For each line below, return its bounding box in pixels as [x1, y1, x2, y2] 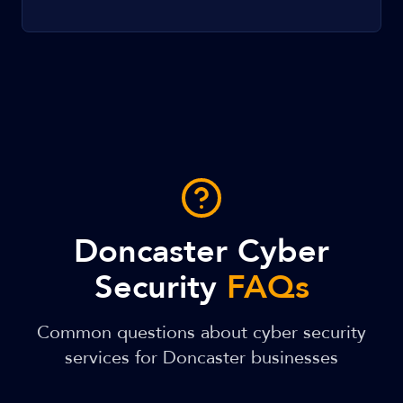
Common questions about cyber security [37, 320, 366, 345]
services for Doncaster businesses [65, 345, 338, 370]
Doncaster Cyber [74, 229, 329, 273]
